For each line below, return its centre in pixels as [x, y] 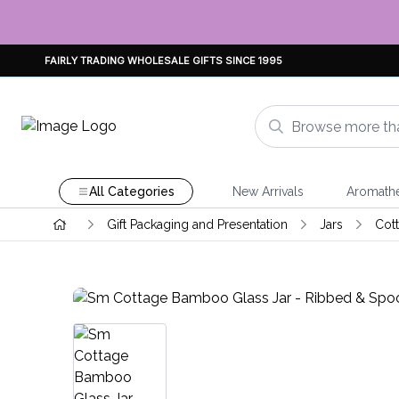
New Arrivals [268, 191]
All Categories [131, 191]
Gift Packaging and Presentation [197, 224]
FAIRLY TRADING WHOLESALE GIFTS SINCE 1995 [163, 60]
